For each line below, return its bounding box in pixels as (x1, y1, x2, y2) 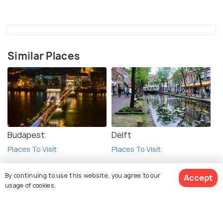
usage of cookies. (5, 181, 56, 190)
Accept (184, 172, 213, 183)
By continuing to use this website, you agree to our (5, 171, 161, 180)
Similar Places (7, 49, 80, 63)
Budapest (7, 129, 45, 140)
